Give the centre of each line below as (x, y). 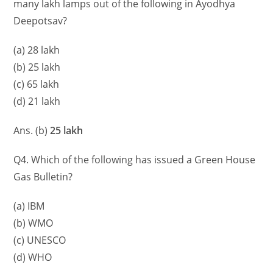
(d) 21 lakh (37, 101)
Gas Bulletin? (43, 177)
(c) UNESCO (40, 240)
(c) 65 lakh (37, 84)
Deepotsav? (41, 21)
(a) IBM (29, 206)
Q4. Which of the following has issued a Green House (135, 160)
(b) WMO (34, 223)
